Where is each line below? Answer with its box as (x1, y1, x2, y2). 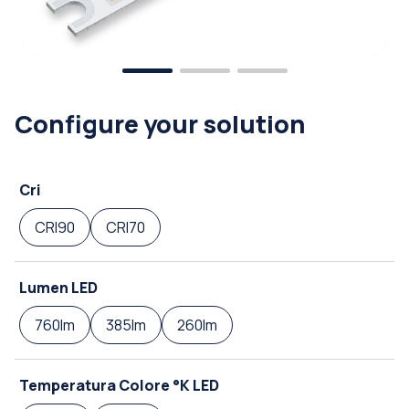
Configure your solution (15, 107, 306, 142)
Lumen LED (19, 278, 98, 299)
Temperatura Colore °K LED (19, 375, 219, 396)
